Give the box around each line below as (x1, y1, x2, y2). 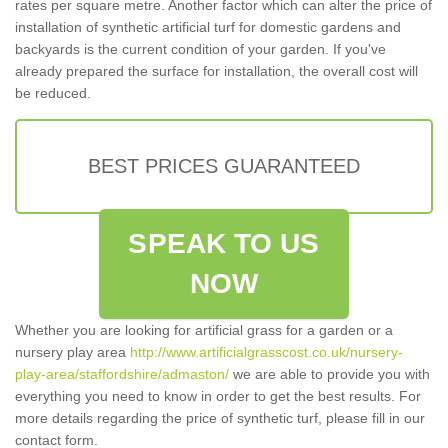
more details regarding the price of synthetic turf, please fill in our (15, 410, 425, 427)
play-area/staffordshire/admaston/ (15, 366, 229, 383)
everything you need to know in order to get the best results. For (15, 388, 421, 405)
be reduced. (15, 85, 91, 102)
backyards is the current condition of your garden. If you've (15, 41, 386, 58)
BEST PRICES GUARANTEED (88, 155, 360, 178)
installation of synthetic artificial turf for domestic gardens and (15, 19, 401, 36)
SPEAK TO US (128, 228, 320, 260)
